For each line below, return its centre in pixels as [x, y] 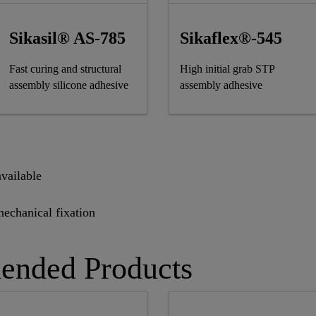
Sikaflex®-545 [231, 38]
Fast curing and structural [65, 69]
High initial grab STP [227, 69]
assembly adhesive [221, 85]
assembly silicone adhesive [68, 85]
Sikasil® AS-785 [67, 38]
